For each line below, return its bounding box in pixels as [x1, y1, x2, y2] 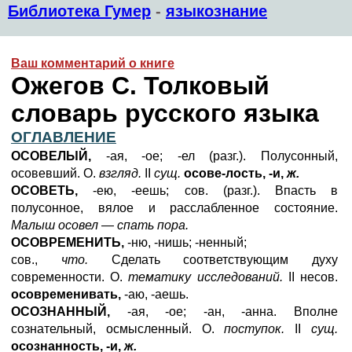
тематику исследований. [128, 270, 288, 284]
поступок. [224, 322, 285, 335]
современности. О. [11, 270, 129, 284]
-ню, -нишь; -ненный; [124, 236, 247, 249]
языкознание [166, 2, 267, 20]
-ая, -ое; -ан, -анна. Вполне [110, 305, 338, 318]
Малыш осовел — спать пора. [11, 218, 189, 232]
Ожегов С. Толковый [11, 71, 269, 100]
